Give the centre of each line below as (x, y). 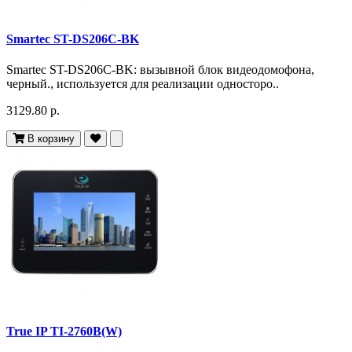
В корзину (51, 139)
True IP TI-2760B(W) (64, 331)
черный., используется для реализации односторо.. (143, 84)
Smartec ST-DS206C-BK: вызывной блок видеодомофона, (160, 70)
